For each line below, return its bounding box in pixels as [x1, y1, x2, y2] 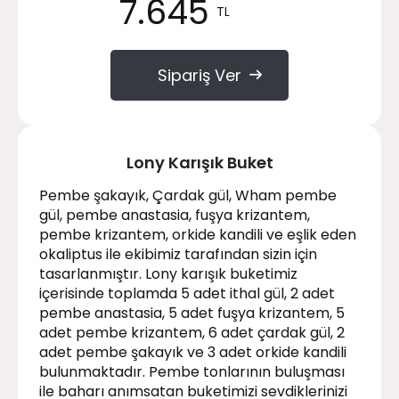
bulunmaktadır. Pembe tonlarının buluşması [39, 361, 345, 382]
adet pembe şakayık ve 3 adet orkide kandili [39, 341, 346, 362]
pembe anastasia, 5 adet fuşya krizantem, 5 [39, 302, 345, 323]
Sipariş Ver [158, 63, 241, 86]
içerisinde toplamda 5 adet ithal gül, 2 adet [39, 282, 335, 304]
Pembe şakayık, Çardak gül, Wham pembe [39, 184, 337, 206]
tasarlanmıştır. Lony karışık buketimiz [39, 263, 297, 284]
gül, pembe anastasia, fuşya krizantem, [39, 204, 310, 225]
